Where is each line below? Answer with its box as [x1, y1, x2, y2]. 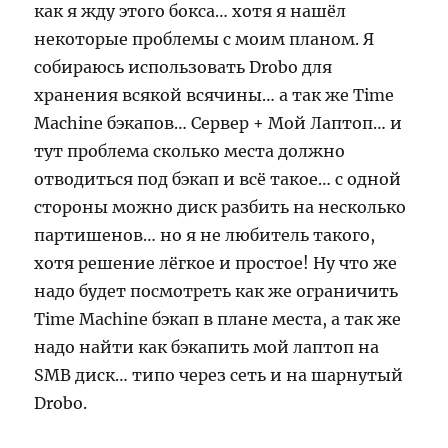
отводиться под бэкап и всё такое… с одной [34, 169, 402, 189]
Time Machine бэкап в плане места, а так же [34, 309, 402, 329]
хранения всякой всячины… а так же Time [34, 85, 395, 105]
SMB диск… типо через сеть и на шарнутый [34, 365, 404, 385]
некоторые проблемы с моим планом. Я [34, 29, 375, 49]
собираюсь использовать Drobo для [34, 57, 333, 77]
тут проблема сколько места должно [34, 141, 346, 161]
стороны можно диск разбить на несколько [34, 197, 407, 217]
